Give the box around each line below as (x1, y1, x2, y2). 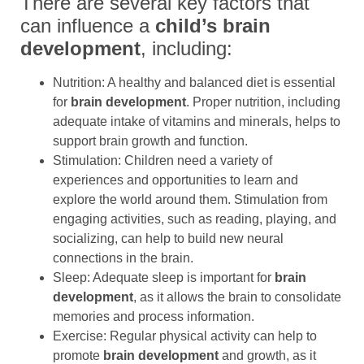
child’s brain (155, 15, 271, 37)
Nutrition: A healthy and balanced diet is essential (53, 76, 336, 90)
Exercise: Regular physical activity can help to (53, 329, 317, 344)
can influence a (20, 15, 155, 37)
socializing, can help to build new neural (53, 232, 284, 246)
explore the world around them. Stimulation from (53, 193, 327, 207)
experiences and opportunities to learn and (53, 173, 298, 188)
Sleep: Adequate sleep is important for (53, 271, 275, 285)
